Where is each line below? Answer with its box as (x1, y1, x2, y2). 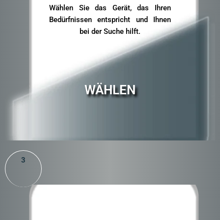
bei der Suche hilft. (80, 27, 140, 36)
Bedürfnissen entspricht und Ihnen (49, 15, 171, 25)
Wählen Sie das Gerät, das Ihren (49, 3, 171, 13)
